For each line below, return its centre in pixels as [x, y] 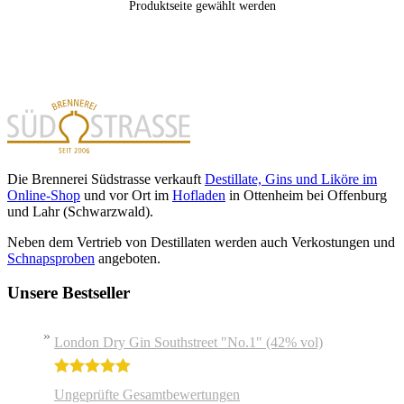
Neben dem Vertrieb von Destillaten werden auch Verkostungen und [201, 242]
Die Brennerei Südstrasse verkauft [106, 179]
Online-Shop [44, 195]
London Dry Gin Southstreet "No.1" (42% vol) [188, 343]
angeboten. [128, 258]
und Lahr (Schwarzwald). [80, 211]
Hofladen [199, 195]
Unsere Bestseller [69, 293]
